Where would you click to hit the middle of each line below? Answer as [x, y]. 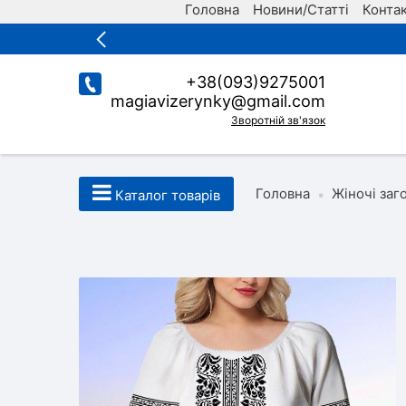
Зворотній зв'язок [278, 120]
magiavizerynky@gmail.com [218, 101]
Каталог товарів [166, 195]
